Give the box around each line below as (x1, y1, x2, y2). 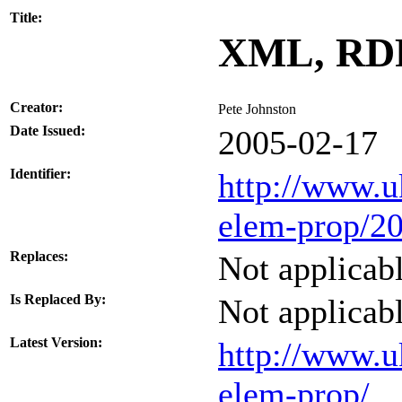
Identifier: (10, 166, 71, 181)
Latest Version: (10, 335, 102, 350)
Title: (10, 10, 42, 25)
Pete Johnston (218, 101, 296, 117)
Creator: (10, 100, 63, 115)
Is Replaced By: (10, 292, 106, 307)
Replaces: (10, 249, 68, 264)
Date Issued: (10, 123, 85, 138)
